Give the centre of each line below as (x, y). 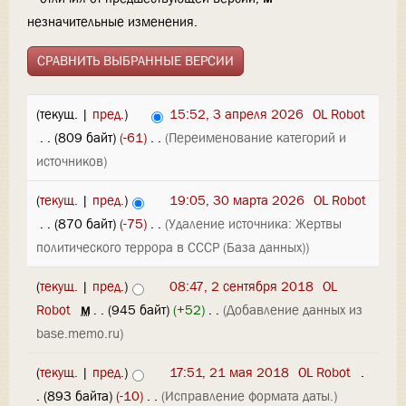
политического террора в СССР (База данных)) (173, 248)
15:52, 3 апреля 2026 (237, 115)
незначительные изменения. (112, 22)
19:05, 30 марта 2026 (237, 201)
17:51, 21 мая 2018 (229, 373)
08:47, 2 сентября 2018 (242, 287)
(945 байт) (139, 310)
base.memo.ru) (80, 334)
